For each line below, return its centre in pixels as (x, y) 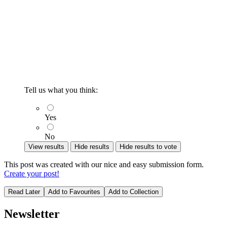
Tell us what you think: (61, 90)
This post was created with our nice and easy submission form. (104, 165)
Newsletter (32, 214)
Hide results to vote (148, 147)
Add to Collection (134, 192)
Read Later (24, 192)
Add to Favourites (74, 192)
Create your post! (32, 174)
